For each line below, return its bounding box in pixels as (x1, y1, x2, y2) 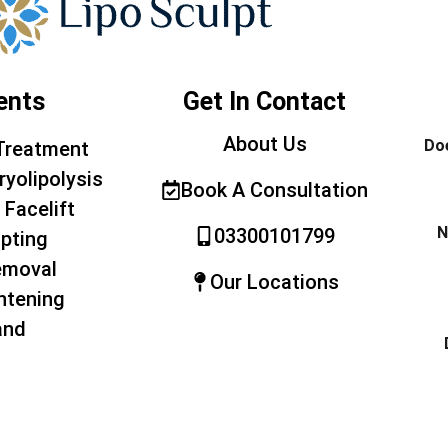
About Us (222, 132, 307, 157)
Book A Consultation (181, 178, 368, 203)
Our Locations (210, 270, 339, 295)
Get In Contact (183, 87, 346, 117)
